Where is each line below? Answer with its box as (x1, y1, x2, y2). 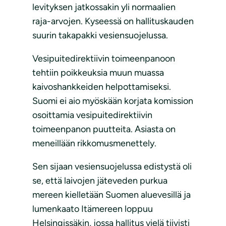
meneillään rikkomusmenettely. (32, 138, 156, 149)
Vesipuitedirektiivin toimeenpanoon (32, 53, 175, 65)
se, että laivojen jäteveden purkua (32, 175, 167, 187)
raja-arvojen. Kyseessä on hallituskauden (32, 16, 194, 27)
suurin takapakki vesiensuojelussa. (32, 30, 170, 41)
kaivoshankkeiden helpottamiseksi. (32, 81, 171, 93)
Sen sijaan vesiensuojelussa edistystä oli (32, 161, 192, 173)
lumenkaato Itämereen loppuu (32, 203, 153, 215)
